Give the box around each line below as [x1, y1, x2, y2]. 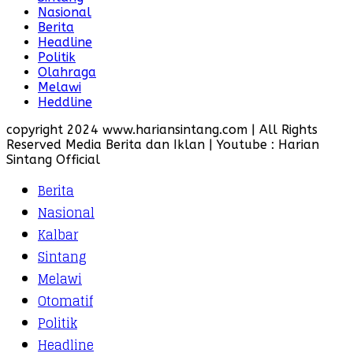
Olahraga [38, 65, 96, 80]
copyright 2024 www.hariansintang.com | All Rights [6, 122, 318, 137]
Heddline [38, 95, 92, 110]
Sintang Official [6, 152, 100, 167]
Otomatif [38, 290, 93, 312]
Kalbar [38, 224, 78, 246]
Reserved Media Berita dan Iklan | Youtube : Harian [6, 137, 319, 152]
